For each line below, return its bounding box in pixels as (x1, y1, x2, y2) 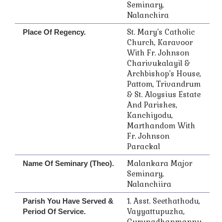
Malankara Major (127, 159, 192, 168)
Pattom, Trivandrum (127, 79, 201, 89)
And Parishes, (127, 100, 177, 110)
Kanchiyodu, (127, 111, 173, 120)
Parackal (127, 142, 160, 151)
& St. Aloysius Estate (127, 90, 201, 99)
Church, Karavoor (127, 38, 193, 47)
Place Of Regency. (23, 28, 86, 36)
